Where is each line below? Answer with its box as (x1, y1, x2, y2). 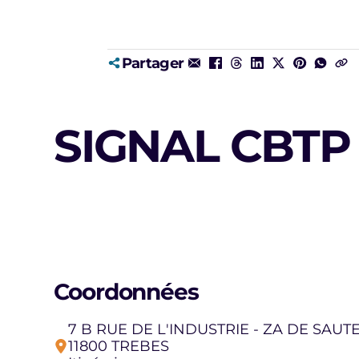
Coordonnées (54, 278, 199, 306)
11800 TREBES (67, 337, 169, 355)
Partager (121, 54, 184, 71)
